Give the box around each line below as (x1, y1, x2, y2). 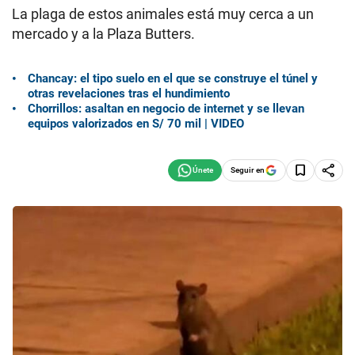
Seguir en (231, 165, 265, 174)
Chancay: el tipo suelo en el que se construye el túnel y (28, 71, 318, 86)
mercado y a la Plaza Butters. (12, 25, 195, 42)
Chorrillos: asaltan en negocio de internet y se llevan (28, 101, 304, 116)
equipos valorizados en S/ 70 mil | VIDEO (28, 116, 244, 131)
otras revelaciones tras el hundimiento (28, 86, 230, 101)
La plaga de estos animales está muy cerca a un (12, 6, 314, 22)
